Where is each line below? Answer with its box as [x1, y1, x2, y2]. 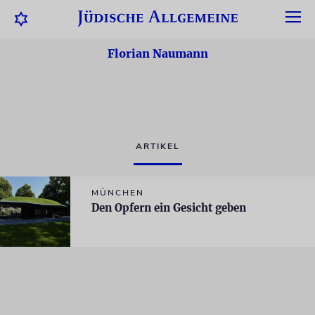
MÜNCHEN [91, 187, 144, 198]
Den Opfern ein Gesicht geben [91, 201, 246, 214]
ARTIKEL [135, 141, 180, 152]
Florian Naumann [107, 46, 208, 60]
